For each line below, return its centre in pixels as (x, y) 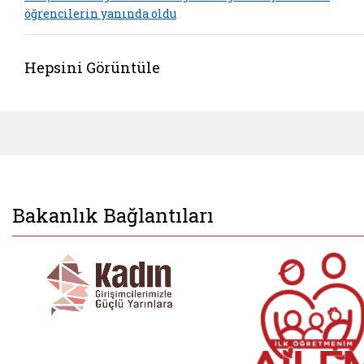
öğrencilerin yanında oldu (100, 14)
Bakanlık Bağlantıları (113, 215)
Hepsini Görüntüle (92, 67)
